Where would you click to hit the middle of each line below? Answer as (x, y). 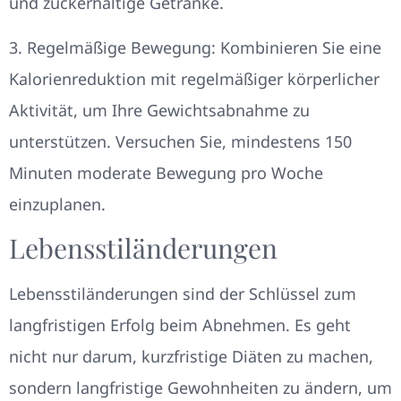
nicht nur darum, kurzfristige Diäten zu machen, (191, 357)
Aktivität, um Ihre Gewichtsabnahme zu (159, 110)
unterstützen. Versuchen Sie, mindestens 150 (180, 141)
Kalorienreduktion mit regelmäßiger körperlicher (194, 78)
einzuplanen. (57, 204)
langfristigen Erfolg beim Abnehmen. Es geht (180, 325)
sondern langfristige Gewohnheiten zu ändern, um (200, 388)
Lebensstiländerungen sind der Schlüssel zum (183, 294)
